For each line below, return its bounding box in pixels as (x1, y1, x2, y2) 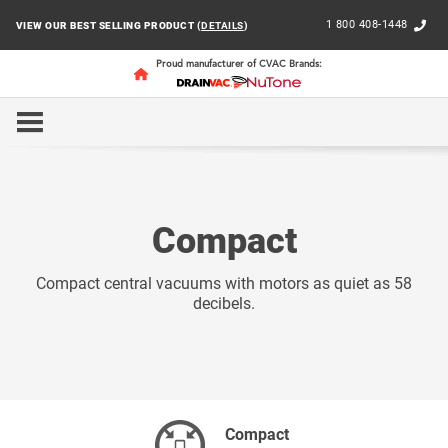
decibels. (193, 293, 255, 313)
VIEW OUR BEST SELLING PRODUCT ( (15, 19, 202, 31)
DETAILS (201, 19, 244, 31)
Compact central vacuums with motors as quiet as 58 (36, 273, 412, 293)
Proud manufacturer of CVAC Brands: (156, 59, 322, 69)
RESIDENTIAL (91, 120, 190, 139)
